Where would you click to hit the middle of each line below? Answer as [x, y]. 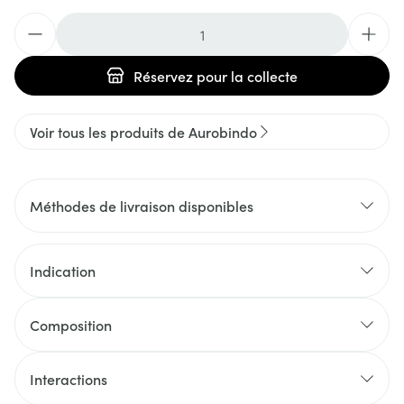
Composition [71, 325]
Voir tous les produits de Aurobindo [143, 132]
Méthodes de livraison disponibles [142, 206]
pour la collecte [245, 76]
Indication [63, 271]
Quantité [42, 22]
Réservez [163, 76]
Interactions [69, 379]
